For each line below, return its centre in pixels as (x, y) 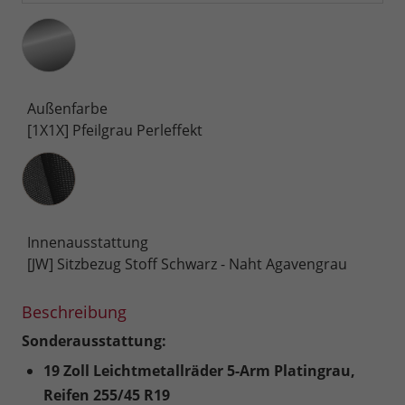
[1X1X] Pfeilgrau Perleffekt (115, 131)
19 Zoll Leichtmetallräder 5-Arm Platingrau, (199, 371)
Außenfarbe (67, 109)
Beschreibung (74, 312)
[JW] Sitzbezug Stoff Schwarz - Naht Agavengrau (187, 264)
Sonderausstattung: (94, 341)
